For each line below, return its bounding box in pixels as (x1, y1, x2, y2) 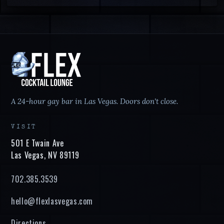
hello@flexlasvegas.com (11, 194, 93, 207)
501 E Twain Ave (11, 136, 64, 149)
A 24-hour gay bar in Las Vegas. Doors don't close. (11, 96, 178, 106)
